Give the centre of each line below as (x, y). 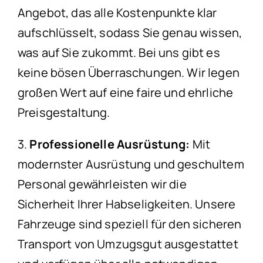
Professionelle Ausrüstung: (110, 144)
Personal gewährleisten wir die (102, 184)
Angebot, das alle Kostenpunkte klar (117, 12)
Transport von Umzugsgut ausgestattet (128, 244)
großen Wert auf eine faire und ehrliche (126, 92)
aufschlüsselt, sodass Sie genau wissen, (130, 32)
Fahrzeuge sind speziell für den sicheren (130, 224)
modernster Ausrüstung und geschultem (131, 164)
